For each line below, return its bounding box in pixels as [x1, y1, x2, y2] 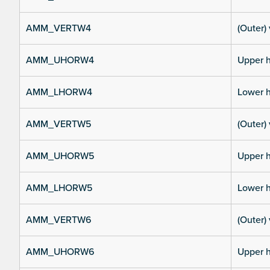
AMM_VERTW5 [26, 118, 92, 131]
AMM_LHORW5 [26, 182, 93, 195]
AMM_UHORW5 [26, 150, 95, 163]
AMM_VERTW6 [26, 214, 92, 227]
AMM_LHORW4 [26, 86, 92, 99]
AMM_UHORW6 [26, 246, 95, 259]
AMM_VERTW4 [26, 22, 91, 35]
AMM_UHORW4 [26, 54, 94, 67]
